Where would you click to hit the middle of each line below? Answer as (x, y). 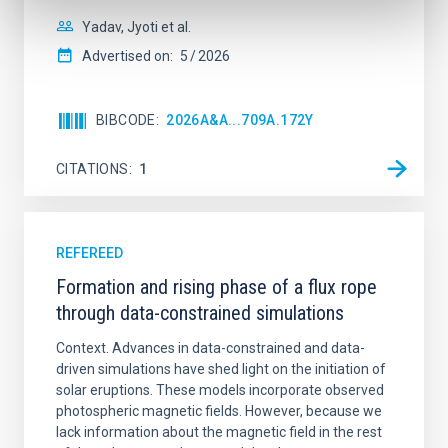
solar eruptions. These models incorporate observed (220, 390)
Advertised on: (127, 56)
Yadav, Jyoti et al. (136, 27)
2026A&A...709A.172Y (240, 120)
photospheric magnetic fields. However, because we (219, 411)
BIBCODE (126, 120)
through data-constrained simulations (200, 313)
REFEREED (89, 253)
